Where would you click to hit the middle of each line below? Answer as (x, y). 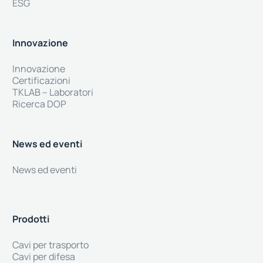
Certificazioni (41, 81)
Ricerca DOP (39, 104)
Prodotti (31, 219)
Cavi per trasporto (50, 245)
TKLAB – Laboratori (53, 92)
